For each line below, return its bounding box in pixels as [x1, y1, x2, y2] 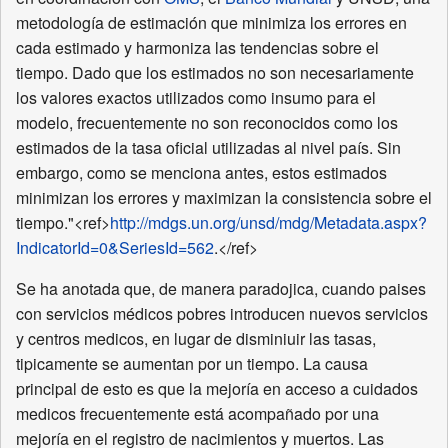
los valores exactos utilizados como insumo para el [16, 86, 376, 110]
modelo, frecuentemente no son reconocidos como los [16, 111, 398, 135]
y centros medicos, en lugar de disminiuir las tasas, [16, 327, 376, 351]
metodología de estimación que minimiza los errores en [16, 11, 407, 35]
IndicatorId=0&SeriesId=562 [16, 236, 214, 260]
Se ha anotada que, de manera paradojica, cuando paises [16, 277, 426, 301]
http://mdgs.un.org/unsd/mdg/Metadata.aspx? [110, 211, 427, 235]
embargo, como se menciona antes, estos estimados [16, 161, 387, 185]
